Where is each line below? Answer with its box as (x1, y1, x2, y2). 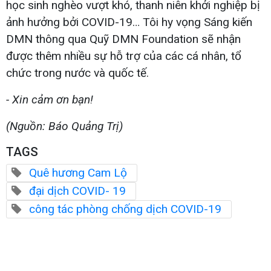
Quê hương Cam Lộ (29, 165, 127, 180)
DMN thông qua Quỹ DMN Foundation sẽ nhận (6, 31, 241, 46)
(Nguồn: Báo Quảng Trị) (6, 119, 123, 133)
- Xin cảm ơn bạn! (6, 92, 93, 106)
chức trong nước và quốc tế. (6, 65, 149, 80)
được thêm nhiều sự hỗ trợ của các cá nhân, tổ (6, 48, 241, 63)
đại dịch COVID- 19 (29, 183, 126, 198)
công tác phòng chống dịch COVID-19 (29, 201, 221, 216)
